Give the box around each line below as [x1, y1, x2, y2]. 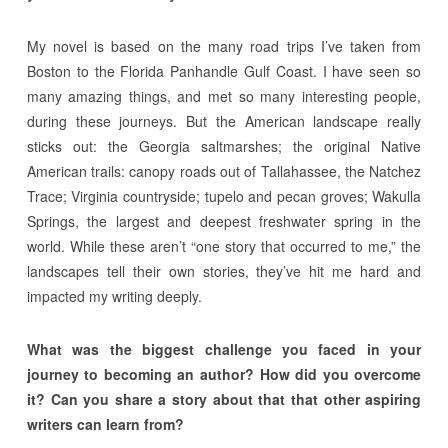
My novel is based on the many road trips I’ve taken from [26, 35, 422, 56]
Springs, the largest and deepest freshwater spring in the [26, 210, 422, 231]
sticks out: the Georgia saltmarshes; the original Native [26, 135, 422, 156]
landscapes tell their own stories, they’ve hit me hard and [26, 260, 422, 281]
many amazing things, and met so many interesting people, [26, 85, 422, 106]
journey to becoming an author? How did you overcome [26, 363, 422, 384]
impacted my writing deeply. [26, 285, 202, 306]
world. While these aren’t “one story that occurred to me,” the [26, 235, 422, 256]
